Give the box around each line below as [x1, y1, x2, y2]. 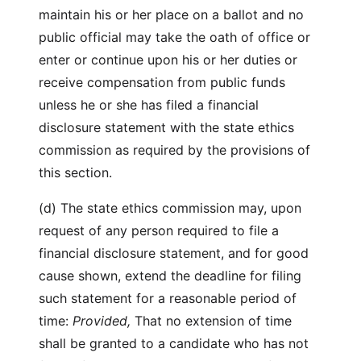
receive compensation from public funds [39, 74, 285, 90]
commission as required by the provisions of [39, 142, 310, 158]
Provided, [73, 313, 131, 329]
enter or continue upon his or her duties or [39, 52, 297, 68]
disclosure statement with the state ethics [39, 119, 294, 135]
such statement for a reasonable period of [39, 290, 297, 306]
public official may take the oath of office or [39, 29, 310, 45]
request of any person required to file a [39, 222, 279, 239]
